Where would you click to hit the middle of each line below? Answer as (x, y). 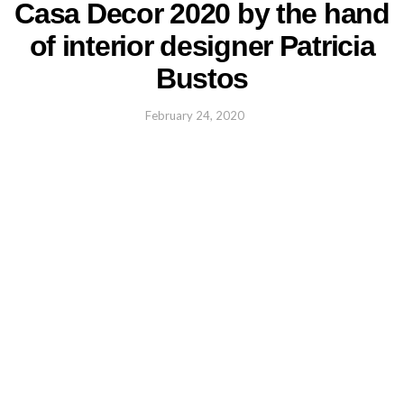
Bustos (202, 78)
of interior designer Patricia (202, 46)
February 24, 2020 (195, 116)
